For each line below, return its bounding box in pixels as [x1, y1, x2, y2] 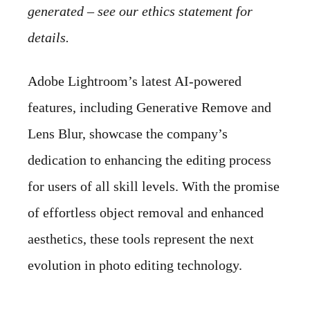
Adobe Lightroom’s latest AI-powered [28, 73, 241, 89]
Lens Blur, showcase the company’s [28, 126, 228, 142]
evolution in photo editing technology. [28, 257, 242, 273]
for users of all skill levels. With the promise [28, 179, 280, 194]
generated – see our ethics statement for [28, 3, 253, 19]
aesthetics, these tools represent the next [28, 231, 254, 247]
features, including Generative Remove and [28, 100, 271, 116]
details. [28, 30, 69, 46]
